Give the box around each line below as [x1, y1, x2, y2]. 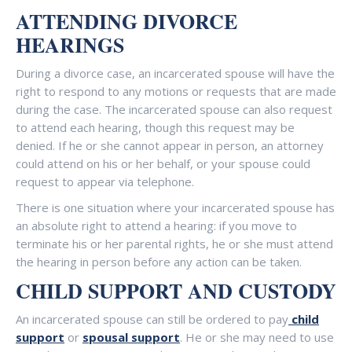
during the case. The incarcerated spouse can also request [16, 101, 332, 117]
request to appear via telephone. [16, 174, 194, 189]
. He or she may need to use [180, 329, 334, 345]
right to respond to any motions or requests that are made [16, 83, 336, 99]
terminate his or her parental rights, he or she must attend [16, 236, 333, 251]
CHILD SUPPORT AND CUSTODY [16, 276, 336, 306]
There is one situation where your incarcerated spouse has [16, 200, 335, 215]
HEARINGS [16, 30, 124, 60]
